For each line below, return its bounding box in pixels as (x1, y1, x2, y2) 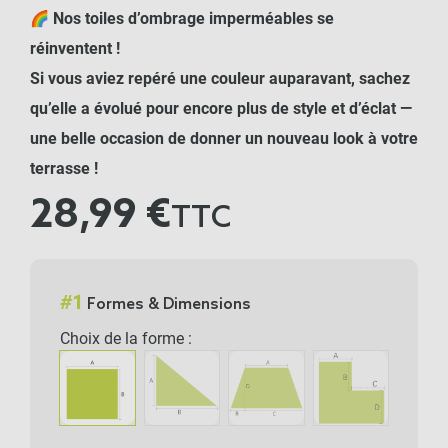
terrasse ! (30, 159, 98, 178)
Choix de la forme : (60, 329, 192, 348)
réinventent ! (30, 39, 120, 58)
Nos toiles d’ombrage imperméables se (53, 9, 334, 28)
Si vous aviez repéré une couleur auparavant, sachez (30, 69, 410, 88)
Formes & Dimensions (87, 294, 251, 314)
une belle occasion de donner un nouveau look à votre (30, 129, 418, 148)
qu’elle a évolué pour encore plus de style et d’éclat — (30, 99, 412, 118)
